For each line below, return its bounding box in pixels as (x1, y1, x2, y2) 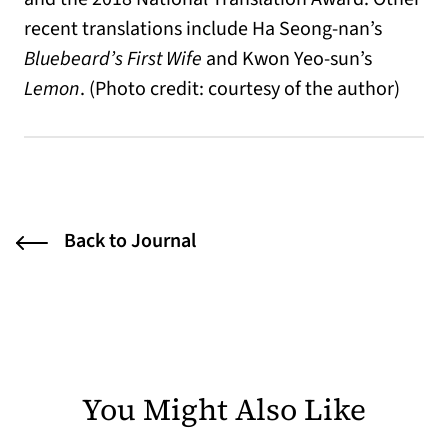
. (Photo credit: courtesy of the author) (80, 75, 400, 104)
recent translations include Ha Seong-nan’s (24, 15, 382, 44)
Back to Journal (64, 227, 196, 256)
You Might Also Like (82, 389, 366, 431)
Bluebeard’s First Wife (24, 45, 202, 74)
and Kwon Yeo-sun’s (202, 45, 372, 74)
